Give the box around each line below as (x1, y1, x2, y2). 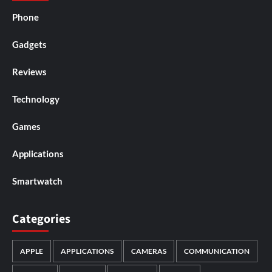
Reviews (12, 66, 47, 77)
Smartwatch (12, 175, 63, 186)
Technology (12, 93, 59, 104)
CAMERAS (131, 246, 166, 256)
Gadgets (12, 38, 47, 50)
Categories (12, 210, 70, 228)
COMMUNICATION (184, 246, 250, 256)
